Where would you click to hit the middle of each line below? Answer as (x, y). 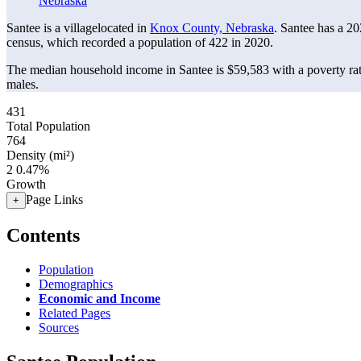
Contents (43, 235)
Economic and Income (100, 298)
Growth (26, 184)
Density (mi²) (40, 155)
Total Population (48, 126)
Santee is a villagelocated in (78, 28)
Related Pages (75, 313)
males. (23, 84)
